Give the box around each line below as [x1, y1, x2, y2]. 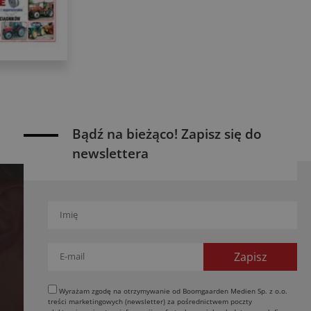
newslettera [72, 144, 149, 163]
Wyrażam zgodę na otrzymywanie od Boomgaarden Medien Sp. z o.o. [57, 286, 287, 296]
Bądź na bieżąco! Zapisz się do [72, 125, 262, 144]
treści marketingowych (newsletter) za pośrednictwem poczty [48, 296, 252, 307]
